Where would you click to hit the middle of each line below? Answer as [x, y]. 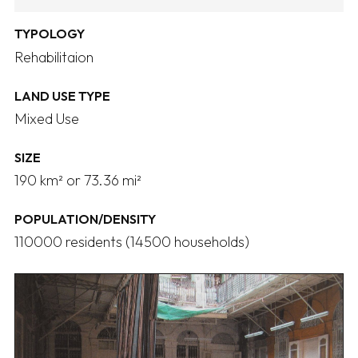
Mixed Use [47, 118]
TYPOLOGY [50, 34]
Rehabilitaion [54, 57]
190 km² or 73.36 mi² [78, 180]
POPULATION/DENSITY [85, 219]
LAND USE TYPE [62, 95]
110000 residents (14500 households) [132, 242]
